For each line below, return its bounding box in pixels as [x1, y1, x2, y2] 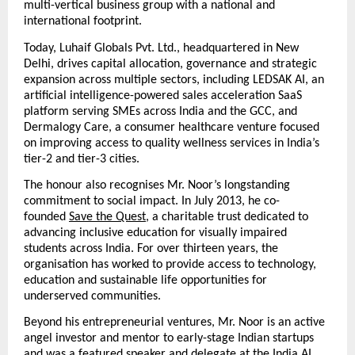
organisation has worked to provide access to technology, [24, 258, 316, 271]
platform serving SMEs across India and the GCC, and [24, 105, 297, 118]
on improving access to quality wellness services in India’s [24, 136, 319, 150]
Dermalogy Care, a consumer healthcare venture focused [24, 120, 319, 134]
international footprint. [24, 15, 142, 29]
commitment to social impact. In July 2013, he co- [24, 194, 280, 208]
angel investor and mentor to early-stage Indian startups [24, 332, 314, 345]
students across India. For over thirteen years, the [24, 242, 278, 255]
